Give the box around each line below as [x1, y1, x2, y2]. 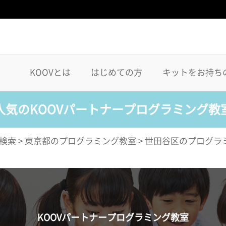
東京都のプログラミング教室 [25, 137, 136, 145]
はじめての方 [91, 68, 142, 77]
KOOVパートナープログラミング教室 [37, 212, 189, 222]
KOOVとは [30, 68, 71, 77]
